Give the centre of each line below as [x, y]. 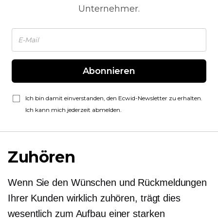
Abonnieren [109, 71]
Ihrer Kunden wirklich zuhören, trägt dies [94, 198]
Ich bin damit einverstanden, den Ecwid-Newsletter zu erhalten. [114, 98]
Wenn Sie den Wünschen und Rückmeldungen [108, 182]
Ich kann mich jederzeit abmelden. [73, 110]
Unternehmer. [109, 9]
